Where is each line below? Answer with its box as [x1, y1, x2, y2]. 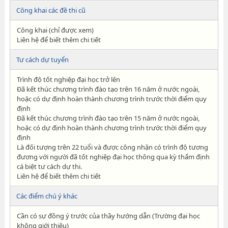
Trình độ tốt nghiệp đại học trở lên [16, 75, 120, 84]
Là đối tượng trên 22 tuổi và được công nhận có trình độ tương [16, 142, 208, 152]
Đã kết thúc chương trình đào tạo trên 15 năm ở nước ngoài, [16, 113, 199, 123]
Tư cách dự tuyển [16, 55, 69, 64]
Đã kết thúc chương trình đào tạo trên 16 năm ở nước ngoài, [16, 84, 199, 94]
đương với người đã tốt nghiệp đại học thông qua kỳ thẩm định [16, 152, 210, 161]
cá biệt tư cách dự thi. [16, 162, 82, 171]
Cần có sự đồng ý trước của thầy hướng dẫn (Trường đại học [16, 211, 200, 220]
